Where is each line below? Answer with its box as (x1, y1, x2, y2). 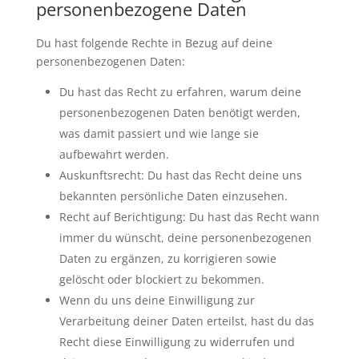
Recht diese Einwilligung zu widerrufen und (58, 333, 295, 349)
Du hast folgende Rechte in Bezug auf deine (35, 34, 272, 50)
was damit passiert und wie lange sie (58, 125, 259, 141)
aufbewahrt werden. (58, 146, 169, 162)
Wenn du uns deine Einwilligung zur (58, 292, 255, 308)
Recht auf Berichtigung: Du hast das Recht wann (58, 208, 320, 224)
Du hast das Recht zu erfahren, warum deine (58, 83, 301, 99)
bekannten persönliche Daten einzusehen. (58, 188, 288, 204)
